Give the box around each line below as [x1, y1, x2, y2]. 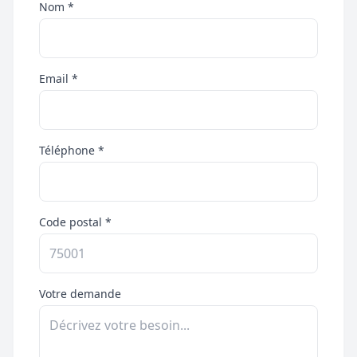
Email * [39, 71, 78, 86]
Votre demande [39, 286, 121, 301]
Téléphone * [39, 143, 104, 158]
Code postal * [39, 214, 112, 229]
